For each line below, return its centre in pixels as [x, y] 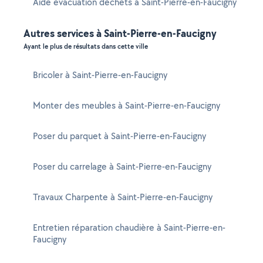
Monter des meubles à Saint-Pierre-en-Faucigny [127, 105]
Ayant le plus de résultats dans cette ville [86, 46]
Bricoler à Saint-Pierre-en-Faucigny [100, 75]
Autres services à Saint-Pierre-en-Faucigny [120, 33]
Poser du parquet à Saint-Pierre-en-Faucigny [119, 136]
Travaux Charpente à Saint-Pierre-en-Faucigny [123, 197]
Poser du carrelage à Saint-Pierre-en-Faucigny [122, 166]
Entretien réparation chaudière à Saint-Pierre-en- [129, 227]
